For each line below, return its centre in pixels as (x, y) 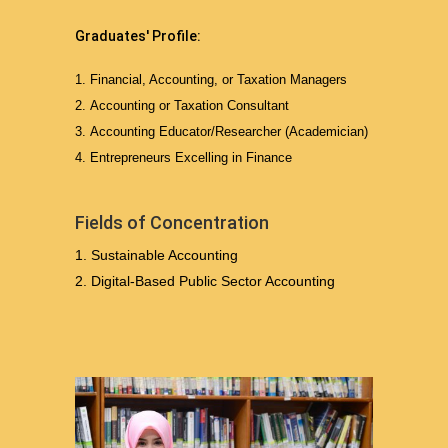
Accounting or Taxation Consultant (189, 105)
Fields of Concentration (171, 222)
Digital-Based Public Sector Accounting (212, 280)
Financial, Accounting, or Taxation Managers (218, 79)
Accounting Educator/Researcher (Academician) (228, 131)
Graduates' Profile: (137, 35)
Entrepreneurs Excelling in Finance (190, 157)
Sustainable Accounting (164, 254)
